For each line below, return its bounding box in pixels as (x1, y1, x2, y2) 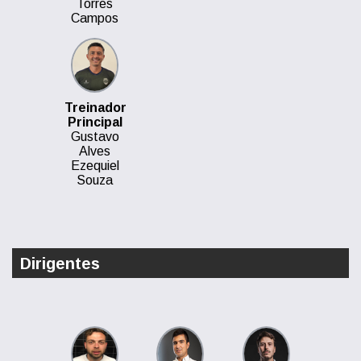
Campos (71, 11, 119, 25)
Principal (67, 115, 122, 129)
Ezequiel (70, 159, 119, 172)
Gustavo (70, 130, 119, 143)
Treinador (64, 101, 127, 114)
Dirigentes (20, 255, 100, 272)
